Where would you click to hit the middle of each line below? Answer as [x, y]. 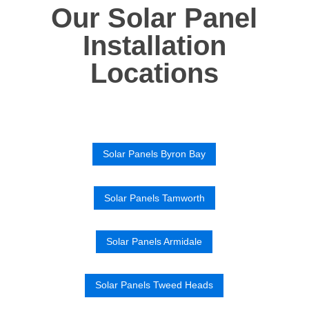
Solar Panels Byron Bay [154, 154]
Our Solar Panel [154, 18]
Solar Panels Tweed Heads [154, 285]
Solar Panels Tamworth [154, 198]
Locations [154, 73]
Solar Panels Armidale [154, 241]
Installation [154, 46]
